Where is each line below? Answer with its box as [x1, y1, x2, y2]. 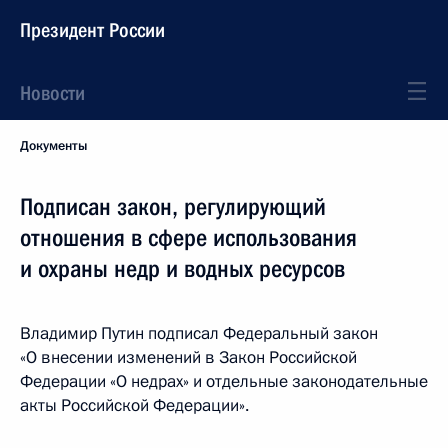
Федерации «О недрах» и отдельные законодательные [20, 370, 428, 393]
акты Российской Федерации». [20, 394, 249, 417]
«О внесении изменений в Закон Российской [20, 346, 357, 369]
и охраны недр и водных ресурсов [20, 255, 345, 283]
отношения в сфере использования [20, 224, 357, 252]
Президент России [20, 18, 165, 42]
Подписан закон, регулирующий [20, 193, 326, 221]
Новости [20, 81, 85, 105]
